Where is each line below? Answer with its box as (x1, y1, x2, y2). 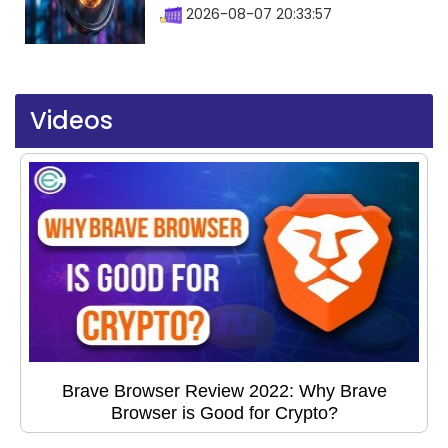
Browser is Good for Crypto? (110, 403, 338, 424)
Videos (30, 104, 113, 138)
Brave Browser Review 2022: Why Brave (61, 381, 387, 402)
